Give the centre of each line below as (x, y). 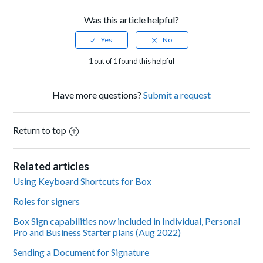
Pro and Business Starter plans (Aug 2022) (97, 232)
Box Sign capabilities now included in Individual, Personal (127, 221)
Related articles (51, 166)
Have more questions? (98, 95)
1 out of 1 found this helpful (131, 61)
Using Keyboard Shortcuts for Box (82, 181)
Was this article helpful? (131, 20)
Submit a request (177, 95)
